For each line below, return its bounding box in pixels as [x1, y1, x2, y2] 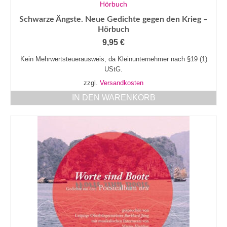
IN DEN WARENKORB [71, 93, 156, 102]
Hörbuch [98, 25, 129, 34]
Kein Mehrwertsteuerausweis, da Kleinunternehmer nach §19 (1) [20, 56, 207, 63]
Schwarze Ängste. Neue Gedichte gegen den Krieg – [19, 15, 208, 24]
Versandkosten [100, 80, 143, 87]
